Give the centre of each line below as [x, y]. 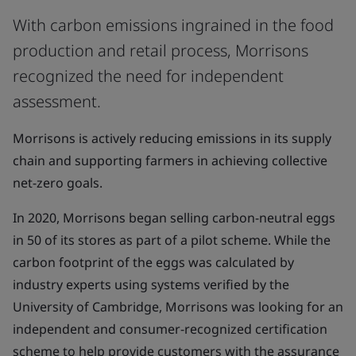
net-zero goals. [58, 183]
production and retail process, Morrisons [161, 50]
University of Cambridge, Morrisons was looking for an [178, 307]
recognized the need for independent [148, 76]
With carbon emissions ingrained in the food [173, 25]
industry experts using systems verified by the [151, 284]
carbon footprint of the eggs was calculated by [153, 262]
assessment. [57, 101]
